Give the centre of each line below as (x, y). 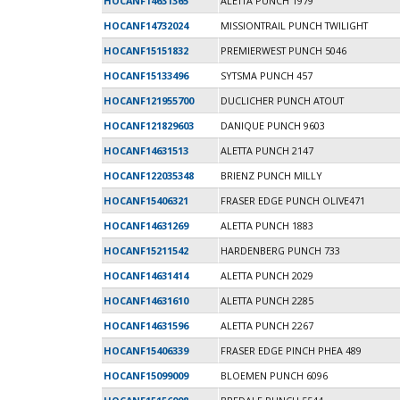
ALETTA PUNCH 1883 (267, 226)
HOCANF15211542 (146, 251)
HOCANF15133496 (146, 76)
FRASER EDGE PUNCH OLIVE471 (293, 201)
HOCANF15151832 (146, 51)
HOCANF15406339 (146, 351)
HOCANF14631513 (146, 151)
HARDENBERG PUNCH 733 (280, 251)
